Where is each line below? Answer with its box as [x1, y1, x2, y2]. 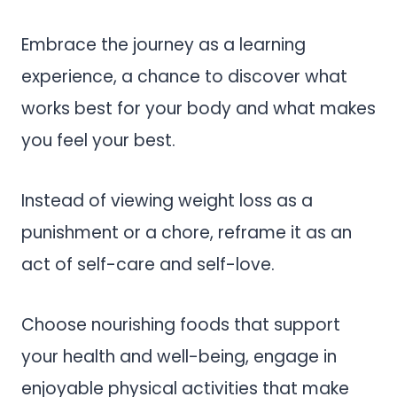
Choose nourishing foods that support [21, 312, 340, 337]
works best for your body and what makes [21, 96, 376, 121]
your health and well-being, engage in [21, 344, 337, 369]
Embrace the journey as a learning [21, 32, 306, 57]
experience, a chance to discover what [21, 64, 347, 89]
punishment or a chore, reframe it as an [21, 220, 352, 245]
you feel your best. [21, 128, 175, 152]
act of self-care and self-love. [21, 252, 279, 276]
